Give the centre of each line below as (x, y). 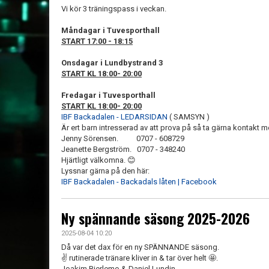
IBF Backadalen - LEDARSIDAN (114, 117)
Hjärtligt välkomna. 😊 (98, 160)
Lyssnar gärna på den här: (106, 171)
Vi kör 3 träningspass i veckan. (115, 9)
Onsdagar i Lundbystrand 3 (112, 63)
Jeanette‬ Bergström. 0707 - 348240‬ (123, 149)
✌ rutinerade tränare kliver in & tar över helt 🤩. (140, 258)
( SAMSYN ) (189, 117)
